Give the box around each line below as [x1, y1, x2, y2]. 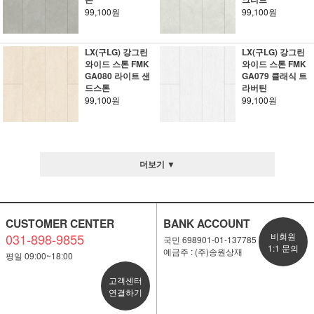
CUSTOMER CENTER [5, 215, 114, 231]
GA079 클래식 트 [241, 69, 307, 82]
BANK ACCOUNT [163, 215, 250, 231]
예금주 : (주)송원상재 [163, 245, 243, 257]
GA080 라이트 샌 [84, 69, 150, 82]
